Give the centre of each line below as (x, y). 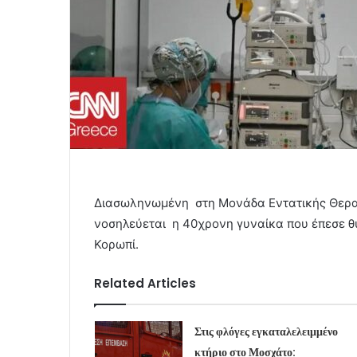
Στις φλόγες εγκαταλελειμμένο (266, 331)
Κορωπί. (116, 244)
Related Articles (145, 283)
